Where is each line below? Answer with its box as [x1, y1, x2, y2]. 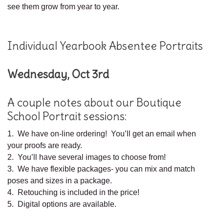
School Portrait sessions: [7, 109, 127, 124]
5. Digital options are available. [7, 200, 116, 209]
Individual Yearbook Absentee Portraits [7, 39, 203, 53]
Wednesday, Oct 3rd [7, 67, 109, 82]
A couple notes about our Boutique [7, 96, 181, 110]
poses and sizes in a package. [7, 176, 112, 185]
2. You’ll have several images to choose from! [7, 153, 166, 162]
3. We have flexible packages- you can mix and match [7, 165, 195, 174]
